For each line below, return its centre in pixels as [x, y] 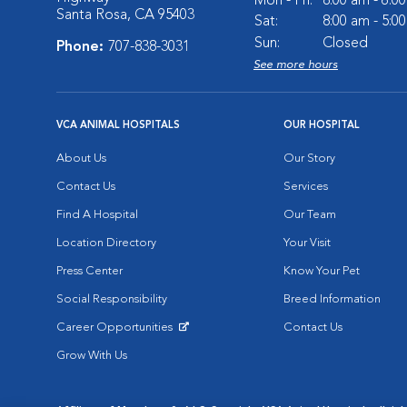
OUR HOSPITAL [322, 126]
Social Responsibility [112, 299]
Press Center [89, 271]
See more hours [296, 65]
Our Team [310, 215]
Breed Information [332, 299]
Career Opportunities [116, 328]
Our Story [309, 159]
